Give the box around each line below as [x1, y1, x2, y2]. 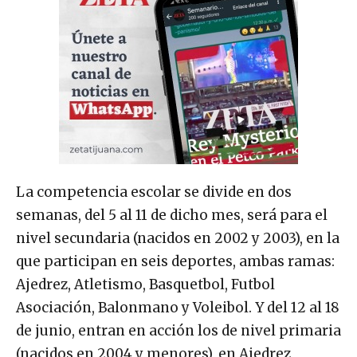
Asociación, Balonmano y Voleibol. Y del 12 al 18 [16, 299, 339, 317]
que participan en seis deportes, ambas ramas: [16, 253, 335, 271]
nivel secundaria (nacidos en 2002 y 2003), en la [16, 229, 339, 248]
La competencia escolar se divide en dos [16, 183, 292, 202]
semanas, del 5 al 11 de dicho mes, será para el [16, 206, 328, 225]
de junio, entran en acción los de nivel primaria [16, 322, 341, 340]
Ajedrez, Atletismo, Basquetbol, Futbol [16, 276, 275, 294]
